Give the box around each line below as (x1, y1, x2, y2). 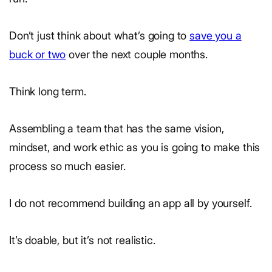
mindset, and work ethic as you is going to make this (9, 140, 260, 154)
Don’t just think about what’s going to (9, 29, 190, 42)
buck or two (9, 47, 66, 61)
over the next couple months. (66, 47, 208, 61)
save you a (189, 29, 242, 42)
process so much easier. (9, 159, 126, 172)
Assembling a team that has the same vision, (9, 121, 224, 135)
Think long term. (9, 84, 86, 98)
